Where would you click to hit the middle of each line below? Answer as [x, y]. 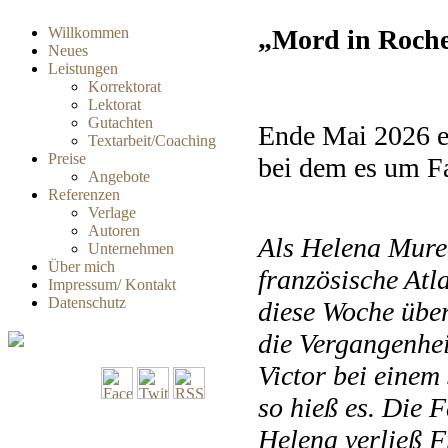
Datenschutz [87, 302]
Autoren [114, 230]
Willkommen [88, 32]
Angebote [119, 176]
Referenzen [84, 194]
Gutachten [120, 122]
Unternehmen [131, 248]
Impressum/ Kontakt [112, 284]
